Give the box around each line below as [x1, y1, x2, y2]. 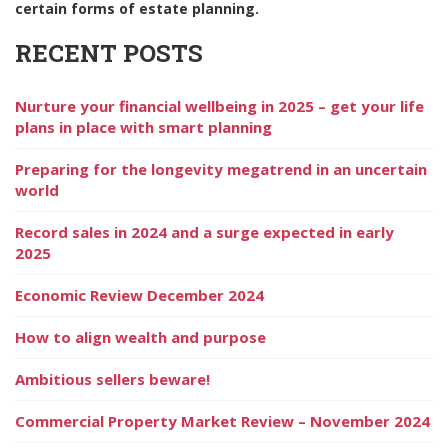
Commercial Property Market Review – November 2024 [15, 410, 430, 431]
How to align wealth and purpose [15, 326, 266, 347]
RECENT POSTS [15, 36, 203, 69]
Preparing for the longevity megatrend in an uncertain [15, 158, 427, 179]
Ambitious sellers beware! [15, 368, 210, 389]
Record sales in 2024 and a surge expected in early [15, 221, 394, 242]
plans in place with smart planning [15, 116, 272, 137]
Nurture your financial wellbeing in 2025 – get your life [15, 95, 424, 116]
